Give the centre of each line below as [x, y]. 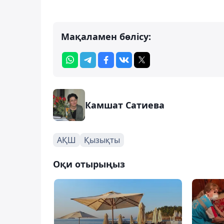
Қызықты [102, 140]
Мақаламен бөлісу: [106, 36]
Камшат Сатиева [125, 105]
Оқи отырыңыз [89, 164]
